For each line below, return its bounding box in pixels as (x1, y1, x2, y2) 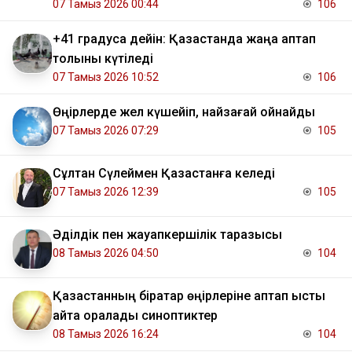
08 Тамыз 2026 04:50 (53, 246, 159, 259)
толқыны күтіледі (53, 50, 153, 66)
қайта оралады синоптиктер (53, 307, 218, 323)
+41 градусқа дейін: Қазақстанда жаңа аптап (53, 31, 316, 46)
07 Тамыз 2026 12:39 (53, 185, 159, 198)
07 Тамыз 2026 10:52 (53, 70, 159, 83)
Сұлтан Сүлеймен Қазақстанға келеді (53, 165, 275, 181)
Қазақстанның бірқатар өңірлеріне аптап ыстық (53, 288, 325, 303)
